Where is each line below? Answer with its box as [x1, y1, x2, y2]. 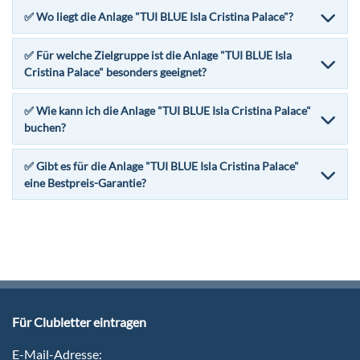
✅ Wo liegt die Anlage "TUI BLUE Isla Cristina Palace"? [24, 10, 293, 24]
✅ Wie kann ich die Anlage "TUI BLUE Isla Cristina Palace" [24, 104, 311, 118]
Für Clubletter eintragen [12, 314, 146, 330]
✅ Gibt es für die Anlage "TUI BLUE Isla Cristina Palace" [24, 159, 299, 174]
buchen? [24, 121, 66, 135]
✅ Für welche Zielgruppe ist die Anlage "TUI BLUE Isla [24, 48, 292, 63]
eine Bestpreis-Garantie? [24, 176, 146, 190]
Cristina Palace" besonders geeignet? [24, 65, 207, 80]
